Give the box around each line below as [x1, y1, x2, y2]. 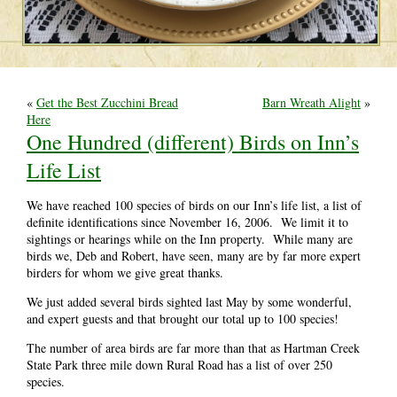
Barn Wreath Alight [262, 93, 361, 111]
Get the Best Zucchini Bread [36, 93, 178, 111]
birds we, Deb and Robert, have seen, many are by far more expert [27, 246, 361, 264]
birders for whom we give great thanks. [27, 263, 223, 281]
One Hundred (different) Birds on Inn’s [27, 127, 359, 156]
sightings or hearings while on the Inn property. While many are [27, 230, 353, 247]
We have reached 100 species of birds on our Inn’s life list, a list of [27, 196, 362, 214]
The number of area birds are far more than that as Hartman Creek [27, 339, 360, 356]
